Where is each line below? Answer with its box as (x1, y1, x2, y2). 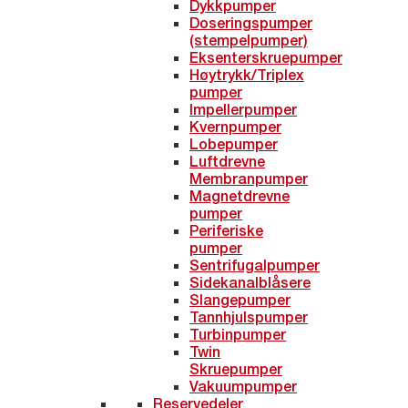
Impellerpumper (189, 100, 297, 117)
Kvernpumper (189, 117, 281, 135)
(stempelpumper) (189, 31, 308, 48)
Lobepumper (189, 135, 278, 152)
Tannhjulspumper (189, 308, 308, 325)
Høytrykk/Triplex (189, 66, 304, 83)
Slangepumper (189, 291, 291, 308)
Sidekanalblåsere (189, 273, 311, 291)
